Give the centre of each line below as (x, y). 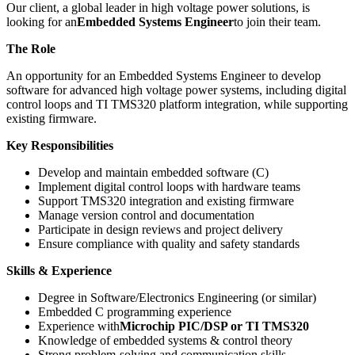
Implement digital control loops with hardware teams (169, 186)
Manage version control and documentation (146, 215)
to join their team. (277, 21)
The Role (31, 48)
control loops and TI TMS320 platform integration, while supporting (177, 104)
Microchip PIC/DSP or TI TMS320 (214, 326)
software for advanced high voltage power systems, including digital (176, 90)
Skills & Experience (59, 270)
